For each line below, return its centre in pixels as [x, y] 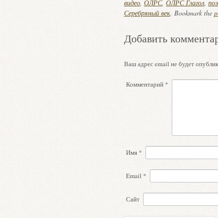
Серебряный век [147, 13]
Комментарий [145, 84]
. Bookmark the [192, 13]
